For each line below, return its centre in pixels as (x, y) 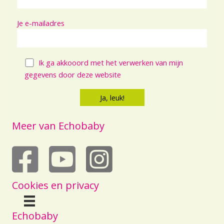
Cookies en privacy (55, 185)
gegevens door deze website (72, 74)
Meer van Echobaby (58, 125)
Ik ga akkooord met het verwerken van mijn (111, 62)
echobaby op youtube (85, 150)
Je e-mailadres (41, 23)
